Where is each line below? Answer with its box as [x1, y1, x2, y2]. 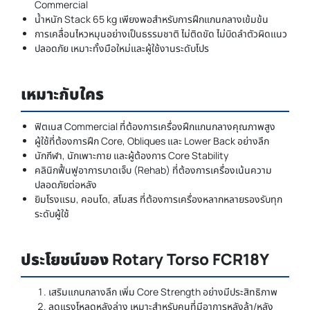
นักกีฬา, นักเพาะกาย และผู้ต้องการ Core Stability [35, 149, 228, 163]
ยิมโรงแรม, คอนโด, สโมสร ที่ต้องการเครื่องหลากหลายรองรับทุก [35, 192, 282, 206]
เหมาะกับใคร [21, 83, 104, 105]
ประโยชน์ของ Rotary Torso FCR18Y [21, 248, 269, 271]
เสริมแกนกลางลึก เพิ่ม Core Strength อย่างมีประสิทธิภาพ [48, 285, 277, 299]
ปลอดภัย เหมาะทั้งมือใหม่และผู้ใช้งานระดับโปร [35, 42, 209, 55]
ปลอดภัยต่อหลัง [35, 178, 97, 192]
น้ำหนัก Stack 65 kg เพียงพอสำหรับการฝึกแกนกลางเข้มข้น [35, 12, 268, 26]
